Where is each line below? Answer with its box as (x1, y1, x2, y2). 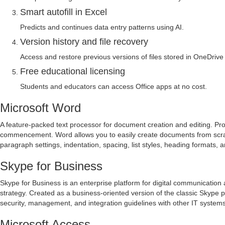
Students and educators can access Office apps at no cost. (20, 82, 207, 90)
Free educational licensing (20, 66, 125, 76)
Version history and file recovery (20, 37, 148, 47)
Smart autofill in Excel (20, 7, 107, 17)
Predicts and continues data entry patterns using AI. (20, 23, 184, 31)
